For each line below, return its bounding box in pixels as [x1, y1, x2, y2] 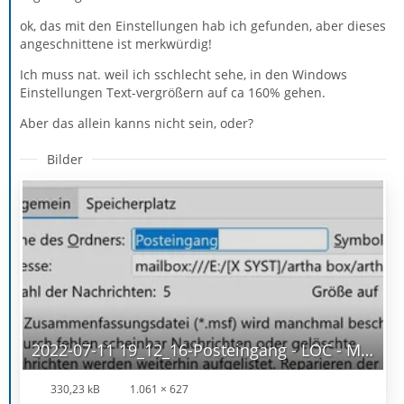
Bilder [47, 150, 83, 168]
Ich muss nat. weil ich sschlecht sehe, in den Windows [20, 65, 347, 83]
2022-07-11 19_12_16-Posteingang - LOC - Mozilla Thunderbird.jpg [361, 338, 373, 361]
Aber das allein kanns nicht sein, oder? [20, 114, 253, 132]
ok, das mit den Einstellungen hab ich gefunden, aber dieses [20, 16, 386, 34]
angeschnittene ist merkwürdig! [20, 34, 212, 52]
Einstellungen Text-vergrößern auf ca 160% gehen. [20, 83, 326, 101]
